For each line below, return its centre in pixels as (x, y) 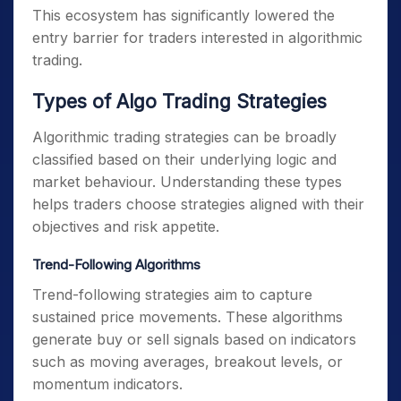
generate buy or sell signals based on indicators (194, 339)
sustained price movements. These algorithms (188, 317)
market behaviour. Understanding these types (187, 182)
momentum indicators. (107, 384)
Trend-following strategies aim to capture (172, 294)
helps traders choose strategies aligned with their (198, 204)
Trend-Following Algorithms (116, 264)
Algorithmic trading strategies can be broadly (184, 137)
